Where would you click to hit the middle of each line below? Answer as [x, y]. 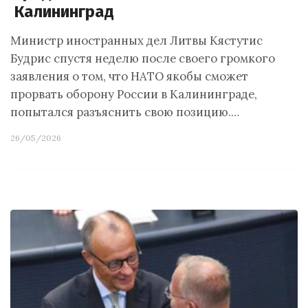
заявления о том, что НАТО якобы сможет [129, 76]
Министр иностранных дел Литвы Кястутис [136, 41]
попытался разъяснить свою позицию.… [125, 112]
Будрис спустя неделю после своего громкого [143, 58]
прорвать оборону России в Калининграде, [134, 94]
